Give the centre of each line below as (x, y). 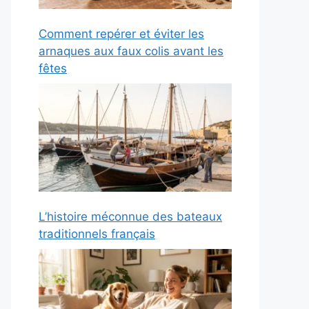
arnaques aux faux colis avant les (131, 51)
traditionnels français (97, 234)
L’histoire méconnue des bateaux (130, 217)
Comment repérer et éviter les (121, 34)
